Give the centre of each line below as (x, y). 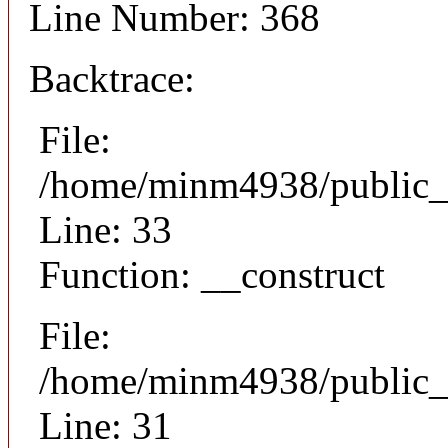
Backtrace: (112, 79)
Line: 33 (105, 230)
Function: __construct (212, 275)
